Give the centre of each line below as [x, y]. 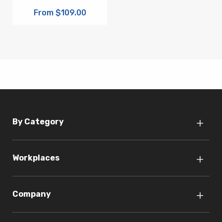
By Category [38, 122]
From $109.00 [60, 13]
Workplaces [36, 158]
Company [32, 194]
